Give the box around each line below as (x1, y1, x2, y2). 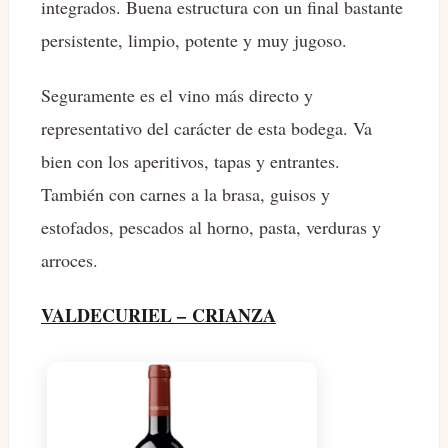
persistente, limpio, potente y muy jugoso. (41, 28, 347, 53)
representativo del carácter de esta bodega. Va (41, 116, 372, 141)
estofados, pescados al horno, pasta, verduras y (41, 215, 381, 240)
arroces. (41, 248, 98, 273)
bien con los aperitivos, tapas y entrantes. (41, 149, 340, 174)
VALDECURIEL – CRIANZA (41, 302, 276, 329)
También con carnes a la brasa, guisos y (41, 182, 330, 207)
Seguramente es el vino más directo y (41, 83, 313, 108)
